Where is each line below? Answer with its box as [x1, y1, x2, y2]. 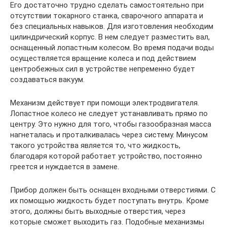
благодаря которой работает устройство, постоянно [10, 151, 202, 161]
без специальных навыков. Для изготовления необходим [10, 21, 213, 31]
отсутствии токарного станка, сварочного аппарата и [10, 11, 203, 20]
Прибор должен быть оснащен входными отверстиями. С [10, 185, 216, 195]
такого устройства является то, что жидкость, [10, 140, 180, 150]
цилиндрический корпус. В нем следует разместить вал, [10, 32, 210, 42]
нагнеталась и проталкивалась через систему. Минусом [10, 130, 208, 139]
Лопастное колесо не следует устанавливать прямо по [10, 108, 208, 118]
